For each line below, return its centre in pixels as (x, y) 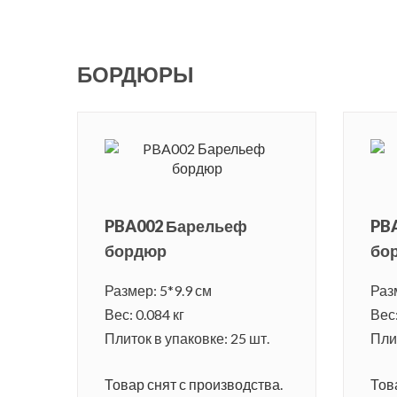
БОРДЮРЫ (136, 74)
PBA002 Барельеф (176, 226)
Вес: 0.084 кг (144, 315)
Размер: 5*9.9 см (158, 291)
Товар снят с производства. (194, 385)
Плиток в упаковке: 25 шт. (187, 339)
